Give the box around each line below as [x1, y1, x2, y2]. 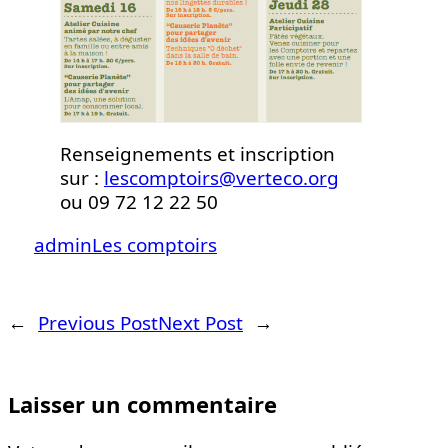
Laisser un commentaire [8, 389, 277, 420]
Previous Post [38, 310, 158, 337]
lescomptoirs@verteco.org [104, 165, 339, 192]
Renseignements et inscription [60, 141, 335, 168]
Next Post [158, 310, 243, 337]
